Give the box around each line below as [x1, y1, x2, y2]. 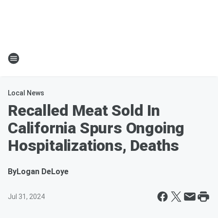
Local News [8, 89, 44, 97]
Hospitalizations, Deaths [8, 136, 180, 155]
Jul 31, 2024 [8, 193, 45, 200]
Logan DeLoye [17, 167, 69, 176]
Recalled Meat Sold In [8, 101, 160, 120]
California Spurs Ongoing [8, 119, 185, 137]
